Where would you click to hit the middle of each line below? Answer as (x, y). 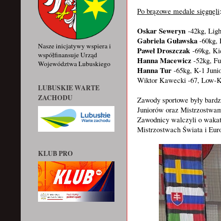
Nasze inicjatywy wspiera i (74, 46)
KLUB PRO (55, 153)
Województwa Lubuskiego (74, 63)
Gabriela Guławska (167, 40)
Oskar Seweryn (161, 30)
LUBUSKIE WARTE (69, 88)
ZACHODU (55, 97)
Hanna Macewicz (164, 60)
